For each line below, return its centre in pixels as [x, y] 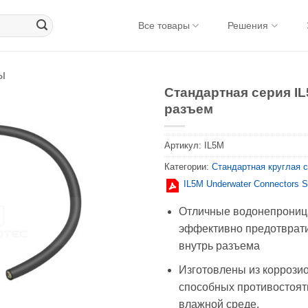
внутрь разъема [219, 246]
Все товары [164, 25]
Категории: [188, 167]
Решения [248, 25]
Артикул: [184, 146]
